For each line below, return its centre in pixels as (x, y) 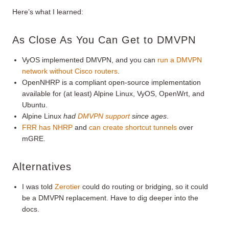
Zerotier (68, 186)
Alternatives (42, 166)
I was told (39, 186)
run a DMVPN (180, 60)
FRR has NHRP (48, 127)
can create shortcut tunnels (133, 127)
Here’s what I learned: (48, 12)
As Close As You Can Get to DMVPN (104, 40)
